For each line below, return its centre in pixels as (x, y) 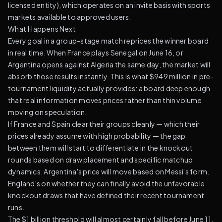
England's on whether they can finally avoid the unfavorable (107, 183)
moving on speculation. (48, 112)
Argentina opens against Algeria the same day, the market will (109, 64)
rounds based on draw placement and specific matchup (101, 160)
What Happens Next (42, 29)
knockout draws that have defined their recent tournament (106, 195)
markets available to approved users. (70, 17)
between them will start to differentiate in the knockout (101, 148)
